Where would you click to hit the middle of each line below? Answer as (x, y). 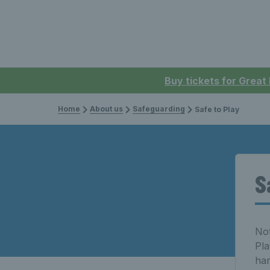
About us (106, 109)
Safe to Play (217, 109)
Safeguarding (159, 109)
